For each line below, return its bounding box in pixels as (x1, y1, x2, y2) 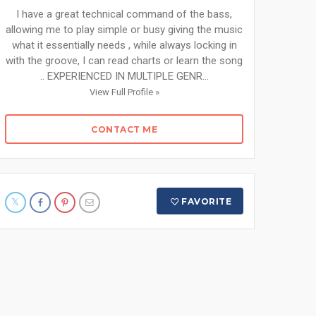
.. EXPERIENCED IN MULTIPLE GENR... (39, 70, 209, 83)
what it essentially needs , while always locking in (11, 39, 237, 51)
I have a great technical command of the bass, (16, 8, 232, 20)
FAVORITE (181, 196, 232, 207)
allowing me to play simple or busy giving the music (6, 23, 243, 36)
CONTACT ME (91, 124, 157, 135)
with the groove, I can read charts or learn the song (6, 54, 243, 67)
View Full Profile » (89, 87, 159, 97)
